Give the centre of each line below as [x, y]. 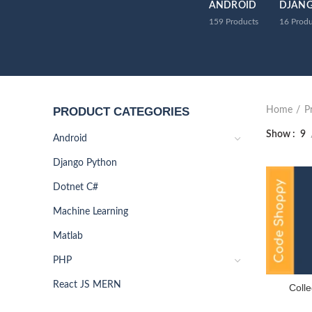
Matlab [68, 236]
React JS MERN [87, 285]
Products [242, 22]
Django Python [85, 163]
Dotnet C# [76, 187]
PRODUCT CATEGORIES [121, 112]
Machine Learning [91, 212]
